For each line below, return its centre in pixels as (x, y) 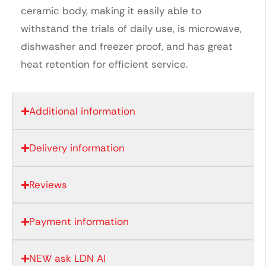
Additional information (83, 111)
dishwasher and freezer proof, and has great (127, 46)
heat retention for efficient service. (104, 64)
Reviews (48, 185)
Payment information (79, 222)
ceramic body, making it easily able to (111, 10)
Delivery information (77, 148)
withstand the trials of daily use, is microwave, (131, 28)
